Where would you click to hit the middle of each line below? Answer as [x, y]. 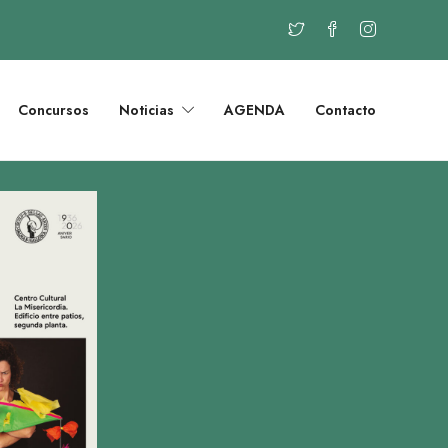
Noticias [146, 110]
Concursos [53, 110]
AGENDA [254, 110]
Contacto [345, 110]
